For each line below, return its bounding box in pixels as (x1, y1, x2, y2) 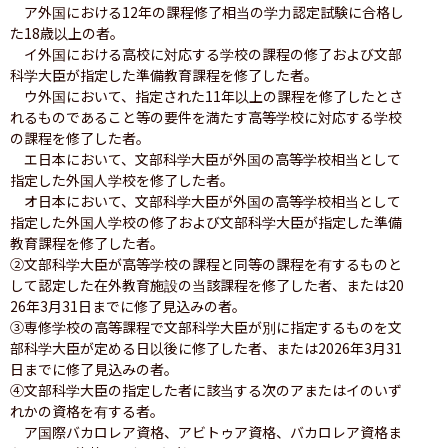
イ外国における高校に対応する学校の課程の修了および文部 (10, 43, 402, 64)
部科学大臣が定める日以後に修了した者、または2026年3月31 (10, 337, 402, 358)
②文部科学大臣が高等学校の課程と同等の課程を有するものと (10, 253, 402, 274)
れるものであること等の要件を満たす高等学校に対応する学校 (10, 106, 402, 127)
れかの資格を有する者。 (10, 400, 164, 421)
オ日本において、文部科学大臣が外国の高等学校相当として (10, 190, 401, 211)
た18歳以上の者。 (10, 22, 124, 43)
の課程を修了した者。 (10, 127, 150, 148)
